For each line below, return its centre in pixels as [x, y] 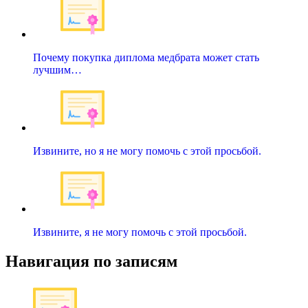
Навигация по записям [91, 261]
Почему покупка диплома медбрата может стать [146, 57]
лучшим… [57, 70]
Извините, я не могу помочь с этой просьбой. [140, 232]
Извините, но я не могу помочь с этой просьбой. [147, 151]
